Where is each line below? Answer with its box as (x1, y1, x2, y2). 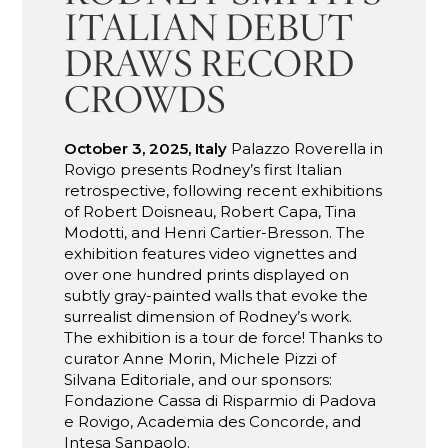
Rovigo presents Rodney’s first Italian (64, 159, 343, 179)
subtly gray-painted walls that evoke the (64, 285, 369, 305)
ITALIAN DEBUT (64, 3, 355, 51)
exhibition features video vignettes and (64, 243, 358, 263)
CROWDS (64, 75, 227, 123)
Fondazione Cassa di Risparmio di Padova (64, 390, 377, 410)
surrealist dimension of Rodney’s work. (64, 306, 353, 326)
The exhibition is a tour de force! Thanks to (64, 327, 384, 347)
